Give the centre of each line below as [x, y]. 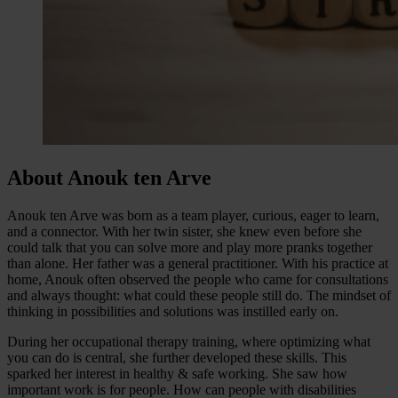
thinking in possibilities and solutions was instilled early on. [173, 311]
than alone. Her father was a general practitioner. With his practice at [198, 263]
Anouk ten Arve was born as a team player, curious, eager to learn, [193, 215]
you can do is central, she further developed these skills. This [177, 357]
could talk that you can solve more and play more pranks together [190, 247]
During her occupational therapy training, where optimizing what [189, 341]
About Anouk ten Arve [109, 177]
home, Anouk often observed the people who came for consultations [198, 279]
